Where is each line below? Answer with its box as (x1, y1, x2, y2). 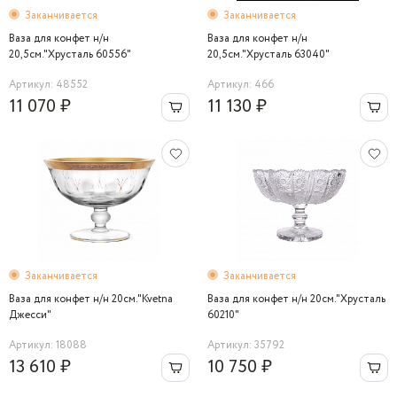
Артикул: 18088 (9, 338, 87, 353)
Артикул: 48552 (9, 77, 88, 92)
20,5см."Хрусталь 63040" (207, 47, 330, 62)
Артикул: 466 (207, 77, 274, 92)
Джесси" (9, 307, 51, 323)
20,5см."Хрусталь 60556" (9, 47, 131, 62)
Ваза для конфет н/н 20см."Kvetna (9, 292, 173, 307)
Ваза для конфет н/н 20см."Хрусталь (207, 292, 385, 307)
